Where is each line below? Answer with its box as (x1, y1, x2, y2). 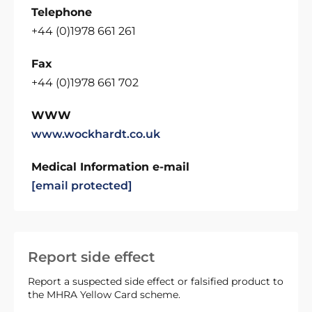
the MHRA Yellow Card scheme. (28, 288, 180, 301)
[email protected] (31, 179, 132, 192)
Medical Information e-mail (31, 160, 189, 173)
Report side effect (28, 249, 155, 265)
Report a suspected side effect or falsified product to (28, 275, 283, 288)
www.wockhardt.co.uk (31, 127, 160, 141)
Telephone (31, 6, 92, 19)
